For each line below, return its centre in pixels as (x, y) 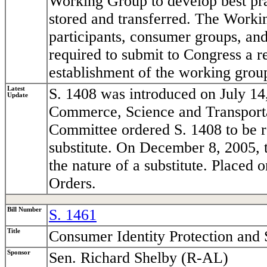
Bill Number (24, 210)
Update (18, 95)
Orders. (72, 184)
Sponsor (19, 253)
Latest (16, 89)
